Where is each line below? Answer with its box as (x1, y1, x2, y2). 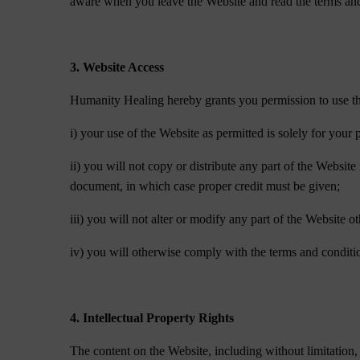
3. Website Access (70, 60, 165, 74)
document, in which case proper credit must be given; (70, 179, 341, 193)
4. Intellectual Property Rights (70, 311, 235, 325)
